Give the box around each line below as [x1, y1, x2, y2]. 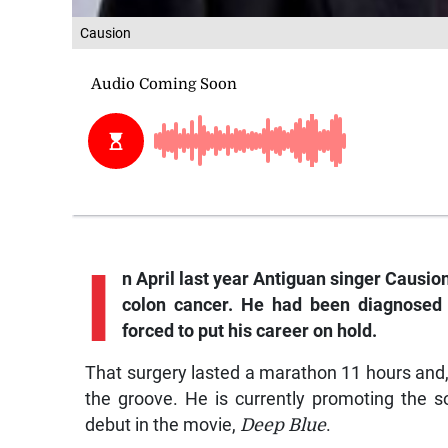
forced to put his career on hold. [121, 320, 377, 341]
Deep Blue [240, 414, 327, 435]
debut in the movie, [85, 414, 241, 435]
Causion [80, 24, 131, 41]
